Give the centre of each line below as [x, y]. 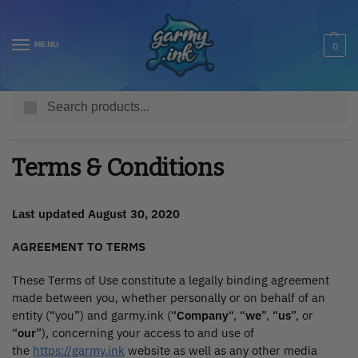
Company [203, 315]
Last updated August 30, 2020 [96, 214]
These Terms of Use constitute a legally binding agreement [171, 280]
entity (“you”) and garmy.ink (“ [94, 315]
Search [325, 98]
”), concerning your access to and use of [145, 332]
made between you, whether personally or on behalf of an [169, 297]
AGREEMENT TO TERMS [79, 247]
